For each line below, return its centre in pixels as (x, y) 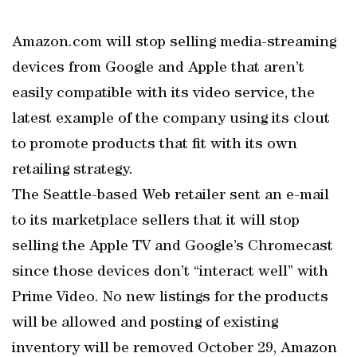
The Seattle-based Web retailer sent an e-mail (171, 196)
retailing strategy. (73, 171)
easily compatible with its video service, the (163, 94)
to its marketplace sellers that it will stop (156, 222)
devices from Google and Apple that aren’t (158, 69)
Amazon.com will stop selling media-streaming (174, 43)
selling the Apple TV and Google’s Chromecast (173, 247)
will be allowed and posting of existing (145, 324)
